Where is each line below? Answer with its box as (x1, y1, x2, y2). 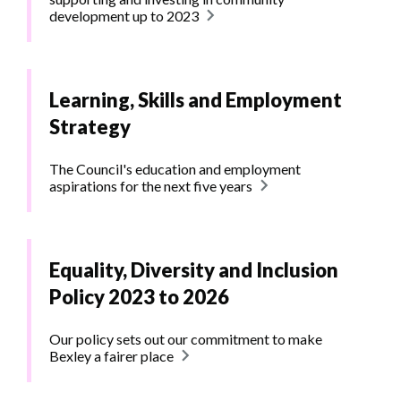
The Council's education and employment (49, 160, 301, 178)
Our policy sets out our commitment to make (49, 330, 322, 348)
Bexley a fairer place (49, 347, 174, 365)
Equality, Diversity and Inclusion (49, 258, 338, 283)
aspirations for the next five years (49, 177, 252, 195)
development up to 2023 (49, 7, 199, 25)
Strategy (49, 115, 131, 140)
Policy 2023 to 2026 (49, 285, 229, 310)
